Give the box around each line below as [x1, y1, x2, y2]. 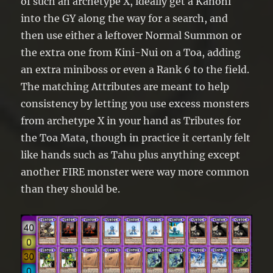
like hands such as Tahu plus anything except [21, 148, 241, 161]
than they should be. [21, 182, 121, 195]
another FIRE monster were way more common [21, 165, 250, 178]
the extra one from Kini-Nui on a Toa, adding [21, 46, 241, 58]
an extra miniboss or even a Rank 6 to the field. [21, 63, 250, 76]
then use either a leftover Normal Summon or [21, 29, 242, 41]
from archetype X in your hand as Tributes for [21, 114, 241, 127]
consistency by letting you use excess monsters [21, 97, 250, 110]
